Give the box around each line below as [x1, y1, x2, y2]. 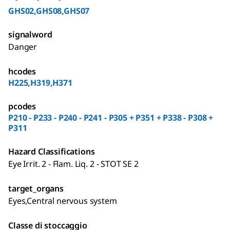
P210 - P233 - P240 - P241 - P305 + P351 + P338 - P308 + [8, 112, 214, 123]
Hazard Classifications [8, 146, 95, 157]
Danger [8, 41, 37, 52]
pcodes [8, 101, 36, 112]
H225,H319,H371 [8, 77, 72, 88]
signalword [8, 29, 52, 40]
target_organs [8, 183, 64, 194]
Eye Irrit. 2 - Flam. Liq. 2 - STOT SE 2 [8, 158, 139, 169]
